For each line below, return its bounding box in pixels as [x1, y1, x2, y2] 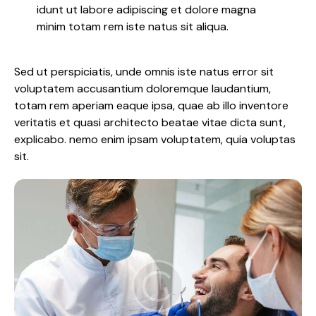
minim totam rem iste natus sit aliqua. [37, 18, 229, 34]
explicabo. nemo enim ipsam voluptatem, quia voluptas [14, 131, 296, 147]
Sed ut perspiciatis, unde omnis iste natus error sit [14, 63, 274, 79]
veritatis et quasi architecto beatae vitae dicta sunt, [14, 114, 286, 130]
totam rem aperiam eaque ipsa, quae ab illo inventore [14, 97, 288, 113]
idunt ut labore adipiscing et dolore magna [37, 1, 256, 17]
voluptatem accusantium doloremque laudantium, [14, 80, 271, 96]
